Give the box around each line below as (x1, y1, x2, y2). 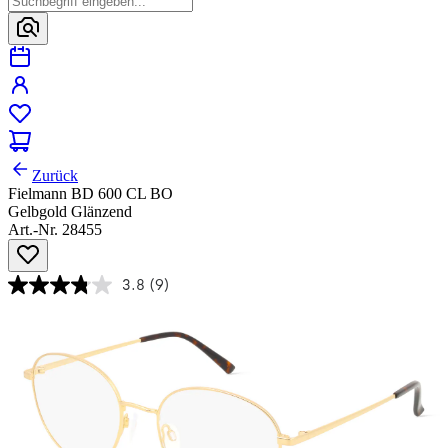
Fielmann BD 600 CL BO (8, 185, 173, 203)
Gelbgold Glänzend (8, 203, 132, 221)
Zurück (32, 167, 78, 185)
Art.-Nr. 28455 (8, 221, 102, 239)
